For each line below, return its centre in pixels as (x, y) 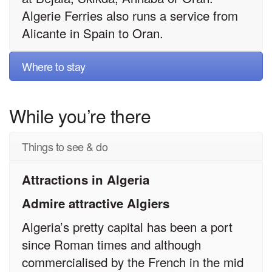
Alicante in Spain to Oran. (93, 32)
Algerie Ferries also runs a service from (130, 15)
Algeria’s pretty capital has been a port (127, 227)
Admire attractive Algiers (96, 203)
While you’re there (80, 116)
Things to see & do (65, 147)
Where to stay (54, 66)
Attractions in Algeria (86, 180)
